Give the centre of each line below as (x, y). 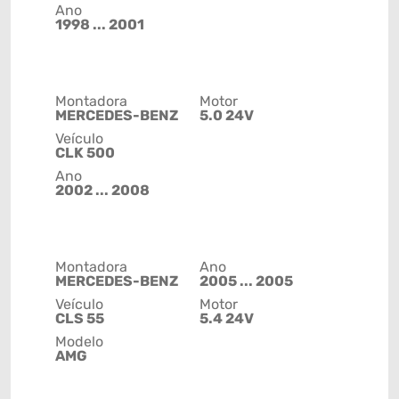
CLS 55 (80, 319)
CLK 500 (85, 153)
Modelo (79, 342)
